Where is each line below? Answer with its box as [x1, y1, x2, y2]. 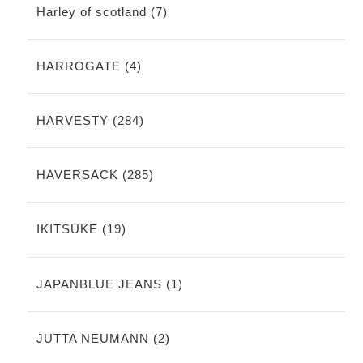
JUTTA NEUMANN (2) [36, 331, 170, 345]
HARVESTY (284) [36, 113, 144, 128]
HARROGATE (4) [36, 58, 142, 73]
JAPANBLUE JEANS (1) [36, 276, 183, 291]
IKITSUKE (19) [36, 222, 126, 237]
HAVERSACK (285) [36, 168, 154, 182]
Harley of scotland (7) [36, 4, 168, 19]
